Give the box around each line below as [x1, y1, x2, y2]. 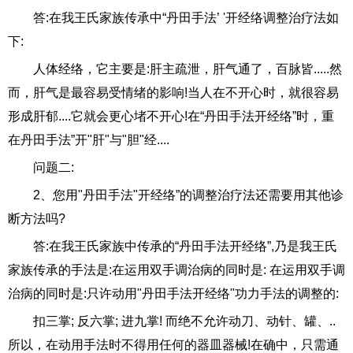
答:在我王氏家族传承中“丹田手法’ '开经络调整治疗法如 [33, 11, 339, 25]
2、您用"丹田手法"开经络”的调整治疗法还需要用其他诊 [33, 188, 344, 203]
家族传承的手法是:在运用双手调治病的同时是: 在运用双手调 [8, 263, 345, 277]
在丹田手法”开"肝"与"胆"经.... [8, 133, 169, 147]
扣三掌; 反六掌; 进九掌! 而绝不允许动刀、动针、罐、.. [33, 314, 336, 329]
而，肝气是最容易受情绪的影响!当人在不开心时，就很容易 [8, 86, 339, 100]
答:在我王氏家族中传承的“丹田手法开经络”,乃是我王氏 [33, 240, 337, 254]
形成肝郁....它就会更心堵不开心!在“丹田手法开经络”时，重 [8, 110, 334, 124]
